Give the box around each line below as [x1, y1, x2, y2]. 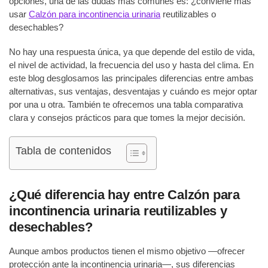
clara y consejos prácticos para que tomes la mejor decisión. [9, 112, 245, 123]
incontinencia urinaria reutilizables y [9, 203, 227, 219]
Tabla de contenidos [16, 144, 111, 157]
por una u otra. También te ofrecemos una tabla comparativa [9, 99, 243, 110]
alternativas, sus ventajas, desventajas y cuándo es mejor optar [9, 86, 257, 97]
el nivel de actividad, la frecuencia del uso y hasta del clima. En [9, 60, 254, 71]
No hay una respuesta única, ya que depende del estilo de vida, [9, 47, 255, 57]
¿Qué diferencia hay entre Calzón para [9, 187, 240, 203]
